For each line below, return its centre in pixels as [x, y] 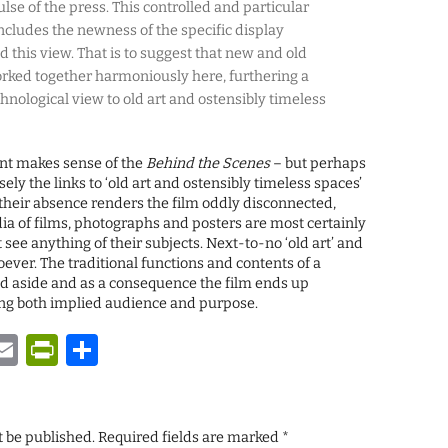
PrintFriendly [158, 350]
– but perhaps [318, 164]
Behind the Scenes [208, 164]
